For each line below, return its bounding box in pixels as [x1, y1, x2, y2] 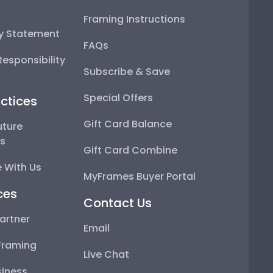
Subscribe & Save [83, 64, 171, 79]
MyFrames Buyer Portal [83, 169, 196, 183]
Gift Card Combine [83, 143, 178, 157]
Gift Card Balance [83, 116, 172, 131]
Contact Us [83, 194, 152, 211]
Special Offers [83, 90, 154, 105]
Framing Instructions [83, 12, 186, 26]
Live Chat [83, 247, 130, 261]
